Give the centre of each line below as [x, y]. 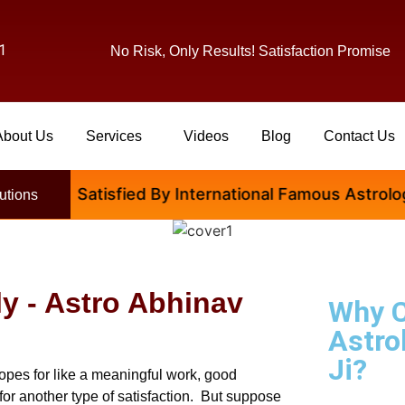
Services [114, 136]
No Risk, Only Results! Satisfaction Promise [250, 51]
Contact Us [360, 136]
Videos [207, 136]
